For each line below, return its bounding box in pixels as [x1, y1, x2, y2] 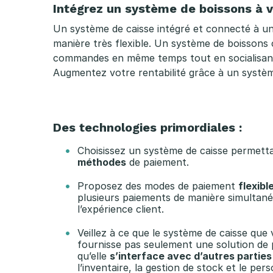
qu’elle [77, 249, 110, 262]
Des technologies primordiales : [53, 119, 242, 135]
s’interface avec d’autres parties [110, 249, 272, 262]
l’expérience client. [77, 202, 164, 215]
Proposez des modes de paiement [77, 179, 238, 192]
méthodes [77, 155, 126, 168]
